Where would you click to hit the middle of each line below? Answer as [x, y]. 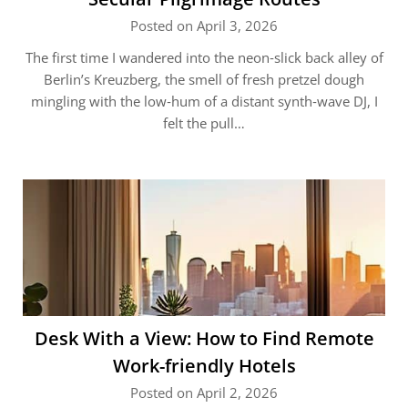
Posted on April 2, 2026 [204, 393]
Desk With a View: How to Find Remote [204, 338]
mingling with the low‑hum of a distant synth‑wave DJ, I [204, 101]
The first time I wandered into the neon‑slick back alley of [204, 57]
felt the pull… [204, 123]
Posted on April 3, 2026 [204, 25]
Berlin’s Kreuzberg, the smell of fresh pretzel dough [204, 79]
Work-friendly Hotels [204, 366]
